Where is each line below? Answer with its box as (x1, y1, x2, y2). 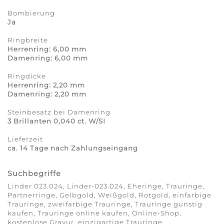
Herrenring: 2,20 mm (7, 81, 85, 89)
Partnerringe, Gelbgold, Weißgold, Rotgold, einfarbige (7, 191, 211, 199)
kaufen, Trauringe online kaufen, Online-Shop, (7, 209, 181, 217)
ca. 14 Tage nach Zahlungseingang (7, 144, 138, 152)
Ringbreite (7, 36, 48, 44)
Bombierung (7, 9, 55, 17)
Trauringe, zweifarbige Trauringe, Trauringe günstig (7, 200, 202, 208)
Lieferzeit (7, 135, 43, 143)
